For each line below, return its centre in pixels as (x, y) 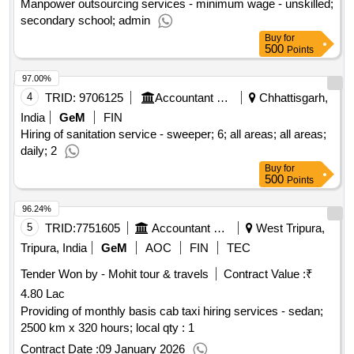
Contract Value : (265, 274)
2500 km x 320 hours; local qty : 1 (107, 328)
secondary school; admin (85, 21)
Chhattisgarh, (292, 98)
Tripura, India (54, 248)
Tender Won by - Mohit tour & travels (115, 274)
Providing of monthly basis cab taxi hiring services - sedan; (172, 311)
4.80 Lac (43, 294)
